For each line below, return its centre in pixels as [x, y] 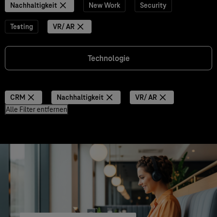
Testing [22, 27]
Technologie [108, 58]
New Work [104, 5]
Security [153, 5]
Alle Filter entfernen [37, 109]
